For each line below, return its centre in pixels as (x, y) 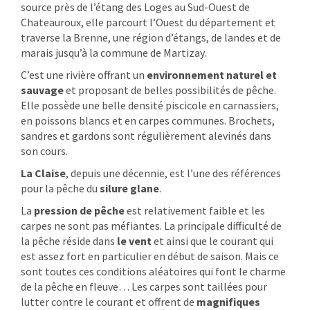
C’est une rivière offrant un (84, 75)
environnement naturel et (212, 75)
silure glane (129, 189)
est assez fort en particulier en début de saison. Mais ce (150, 256)
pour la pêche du (60, 189)
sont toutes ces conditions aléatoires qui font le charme (153, 272)
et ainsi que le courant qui (212, 241)
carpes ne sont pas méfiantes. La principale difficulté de (151, 226)
